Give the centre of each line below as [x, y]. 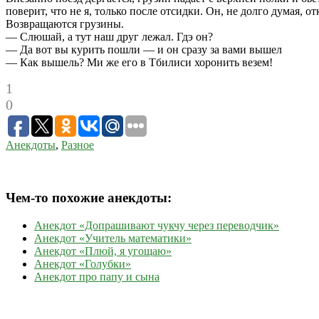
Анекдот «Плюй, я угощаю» [103, 251]
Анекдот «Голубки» [83, 264]
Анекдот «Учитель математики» [113, 239]
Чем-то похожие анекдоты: [89, 198]
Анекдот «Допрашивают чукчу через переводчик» [157, 226]
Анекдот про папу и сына [97, 277]
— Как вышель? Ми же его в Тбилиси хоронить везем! [139, 62]
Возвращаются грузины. [65, 23]
